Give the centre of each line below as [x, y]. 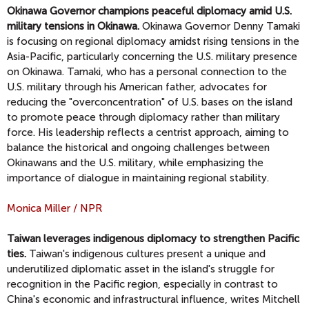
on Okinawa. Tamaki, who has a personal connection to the [147, 72]
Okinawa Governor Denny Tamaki [220, 27]
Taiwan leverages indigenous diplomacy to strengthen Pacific [153, 239]
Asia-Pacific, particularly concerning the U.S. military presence [152, 57]
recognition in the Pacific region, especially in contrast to [142, 285]
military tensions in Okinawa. [73, 27]
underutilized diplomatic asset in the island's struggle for [141, 269]
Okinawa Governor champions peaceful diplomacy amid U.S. [149, 11]
